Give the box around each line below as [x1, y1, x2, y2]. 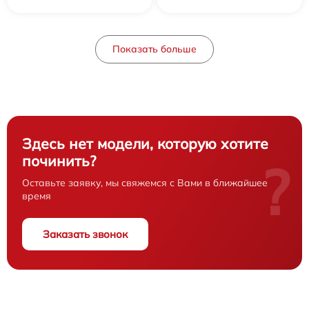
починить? [22, 151, 96, 170]
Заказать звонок [43, 227, 128, 241]
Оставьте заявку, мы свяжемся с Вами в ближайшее [22, 176, 268, 189]
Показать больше [112, 42, 197, 55]
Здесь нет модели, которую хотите [22, 134, 268, 152]
